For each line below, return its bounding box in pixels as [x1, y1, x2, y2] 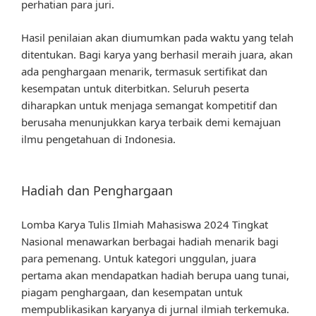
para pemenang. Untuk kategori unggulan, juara [21, 250, 256, 265]
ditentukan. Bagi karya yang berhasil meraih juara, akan [21, 47, 293, 61]
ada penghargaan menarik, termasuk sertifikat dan [21, 63, 267, 78]
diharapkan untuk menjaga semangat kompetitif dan [21, 97, 277, 112]
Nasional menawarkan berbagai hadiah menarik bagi [21, 233, 279, 248]
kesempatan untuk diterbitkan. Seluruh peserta [21, 80, 249, 95]
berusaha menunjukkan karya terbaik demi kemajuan [21, 114, 281, 129]
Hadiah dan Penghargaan [21, 182, 173, 200]
